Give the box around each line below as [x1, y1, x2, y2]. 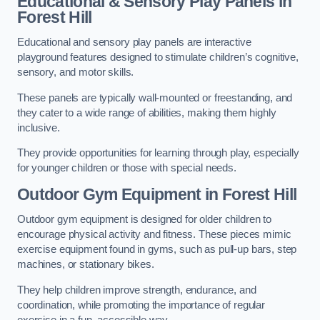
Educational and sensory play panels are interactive [17, 36, 251, 49]
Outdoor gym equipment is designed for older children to [17, 214, 272, 226]
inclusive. [17, 121, 60, 134]
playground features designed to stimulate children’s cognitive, [17, 51, 299, 64]
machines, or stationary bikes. [17, 259, 154, 271]
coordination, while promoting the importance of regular [17, 299, 266, 311]
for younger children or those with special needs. [17, 162, 236, 174]
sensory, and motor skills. [17, 66, 134, 79]
